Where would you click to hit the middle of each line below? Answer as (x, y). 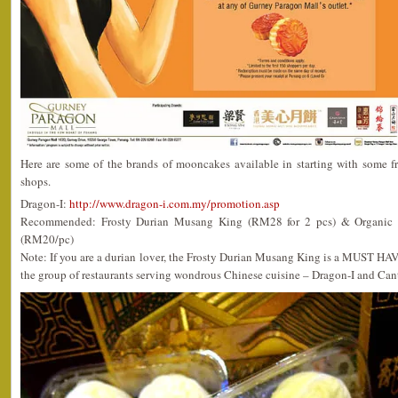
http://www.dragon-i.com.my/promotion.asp (175, 204)
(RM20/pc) (47, 239)
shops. (36, 182)
